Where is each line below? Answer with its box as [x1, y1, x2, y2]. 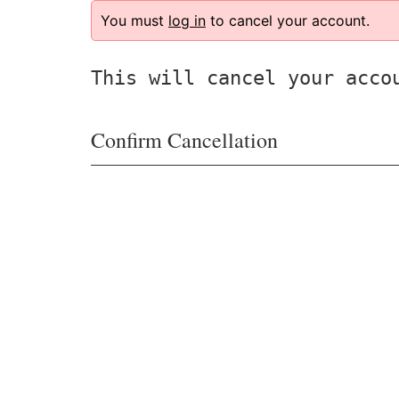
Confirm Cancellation [91, 126, 278, 155]
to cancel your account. [206, 12, 370, 30]
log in [168, 12, 206, 30]
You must [101, 12, 168, 30]
